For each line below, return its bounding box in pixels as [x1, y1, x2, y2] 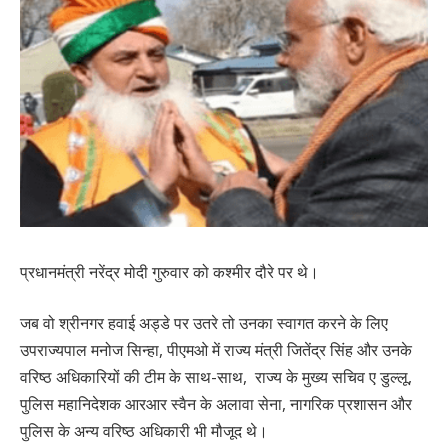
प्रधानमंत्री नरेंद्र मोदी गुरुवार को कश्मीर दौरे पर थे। [20, 260, 319, 283]
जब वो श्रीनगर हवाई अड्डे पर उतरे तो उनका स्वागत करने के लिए [20, 312, 388, 335]
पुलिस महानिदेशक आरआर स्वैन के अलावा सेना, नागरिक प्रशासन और [20, 393, 412, 416]
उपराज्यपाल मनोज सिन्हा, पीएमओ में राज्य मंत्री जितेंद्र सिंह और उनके [20, 339, 412, 362]
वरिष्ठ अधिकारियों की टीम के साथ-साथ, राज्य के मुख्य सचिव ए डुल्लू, [20, 366, 412, 389]
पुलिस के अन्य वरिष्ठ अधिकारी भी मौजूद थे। [20, 420, 268, 443]
